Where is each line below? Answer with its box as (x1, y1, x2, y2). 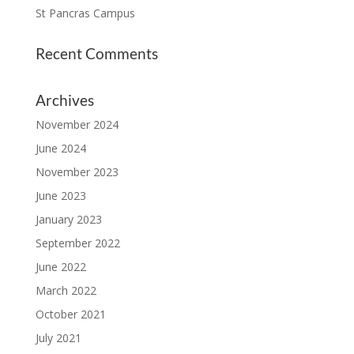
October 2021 (35, 306, 106, 322)
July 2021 (35, 330, 81, 345)
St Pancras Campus (35, 5, 135, 21)
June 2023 (35, 187, 86, 203)
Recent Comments (35, 43, 158, 62)
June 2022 (35, 258, 86, 274)
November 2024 (35, 116, 119, 132)
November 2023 (35, 164, 119, 179)
